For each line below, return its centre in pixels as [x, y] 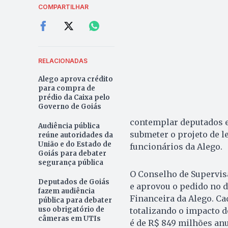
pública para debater [75, 201]
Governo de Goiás [69, 107]
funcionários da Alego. [176, 147]
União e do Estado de [75, 145]
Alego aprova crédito [75, 79]
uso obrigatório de [71, 210]
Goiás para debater [72, 154]
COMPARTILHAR [63, 7]
